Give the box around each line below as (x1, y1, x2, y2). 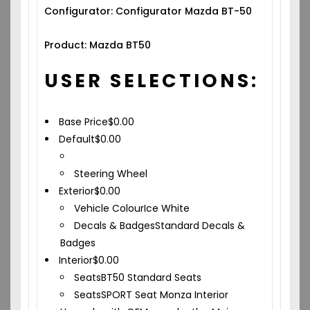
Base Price (59, 115, 109, 129)
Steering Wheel (74, 167, 148, 181)
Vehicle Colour (74, 201, 145, 215)
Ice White (144, 201, 190, 215)
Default (59, 132, 95, 146)
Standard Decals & (155, 219, 246, 232)
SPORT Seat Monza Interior (101, 288, 229, 302)
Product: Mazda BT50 (44, 38, 152, 52)
